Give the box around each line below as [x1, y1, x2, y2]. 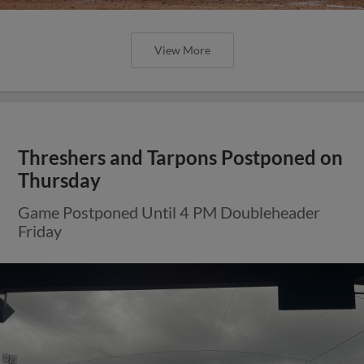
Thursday [18, 168, 102, 192]
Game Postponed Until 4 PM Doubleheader [18, 201, 321, 222]
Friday [18, 220, 63, 240]
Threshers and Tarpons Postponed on [18, 145, 344, 169]
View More [154, 42, 210, 57]
